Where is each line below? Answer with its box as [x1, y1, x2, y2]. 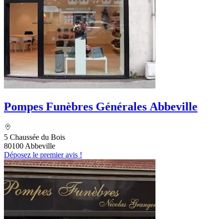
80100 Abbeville [4, 141, 55, 150]
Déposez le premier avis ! [4, 150, 82, 159]
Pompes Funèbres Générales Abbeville [4, 100, 197, 113]
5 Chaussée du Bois [4, 132, 65, 141]
